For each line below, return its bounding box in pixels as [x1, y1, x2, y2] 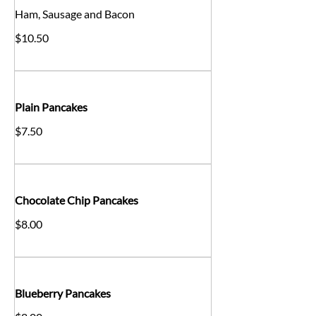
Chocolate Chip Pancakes [15, 193, 138, 207]
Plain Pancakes [15, 99, 87, 114]
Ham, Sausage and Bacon [15, 6, 135, 20]
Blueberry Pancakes [15, 286, 111, 300]
